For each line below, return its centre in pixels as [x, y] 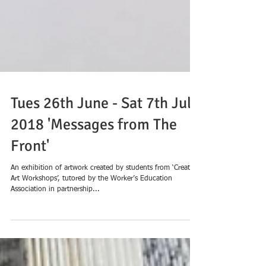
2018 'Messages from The [94, 160]
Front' [30, 182]
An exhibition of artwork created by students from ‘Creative [105, 204]
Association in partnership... [55, 225]
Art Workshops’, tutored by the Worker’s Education [91, 214]
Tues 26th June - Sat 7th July [105, 139]
